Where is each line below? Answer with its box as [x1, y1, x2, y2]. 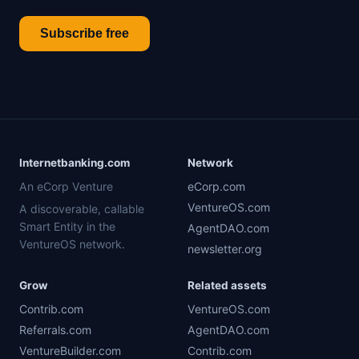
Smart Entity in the [19, 220, 115, 233]
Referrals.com [19, 323, 91, 337]
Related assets [188, 279, 267, 292]
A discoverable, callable [19, 202, 144, 216]
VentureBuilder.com [19, 344, 121, 357]
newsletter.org [188, 242, 262, 256]
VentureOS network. [19, 237, 125, 251]
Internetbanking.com [19, 156, 130, 169]
